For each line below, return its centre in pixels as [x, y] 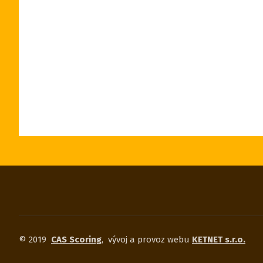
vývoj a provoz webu [150, 240]
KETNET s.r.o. [219, 240]
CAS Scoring [76, 240]
